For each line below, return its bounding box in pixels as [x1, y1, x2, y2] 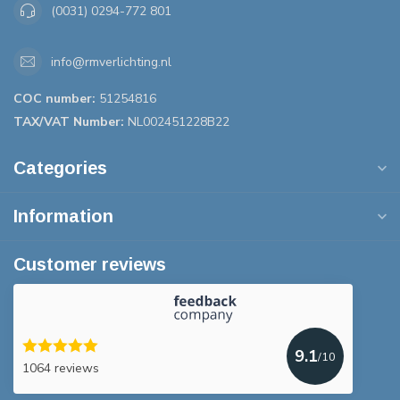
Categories [13, 158, 107, 179]
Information [13, 206, 113, 227]
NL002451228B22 [124, 113, 229, 131]
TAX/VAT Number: [13, 113, 124, 131]
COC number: [13, 90, 96, 108]
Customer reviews [13, 254, 166, 275]
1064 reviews [22, 359, 99, 377]
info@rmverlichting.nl [51, 53, 171, 71]
